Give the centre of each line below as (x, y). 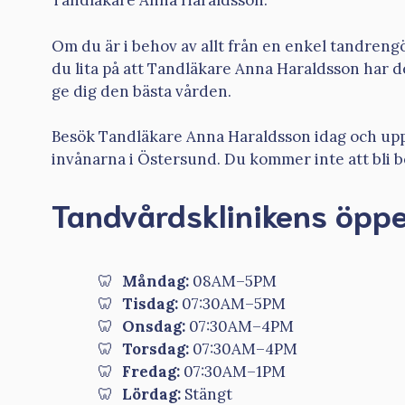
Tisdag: (150, 303)
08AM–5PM (233, 281)
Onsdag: (154, 326)
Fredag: (151, 371)
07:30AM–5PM (232, 303)
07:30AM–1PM (233, 371)
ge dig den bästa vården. (141, 91)
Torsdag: (155, 348)
